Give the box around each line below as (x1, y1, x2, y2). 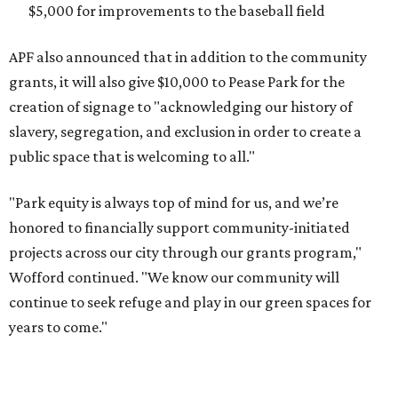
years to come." (9, 318, 107, 337)
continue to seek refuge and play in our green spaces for (9, 293, 371, 312)
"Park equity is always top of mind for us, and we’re (9, 194, 338, 212)
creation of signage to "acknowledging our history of (9, 98, 353, 116)
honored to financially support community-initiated (9, 219, 350, 237)
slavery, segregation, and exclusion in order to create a (9, 123, 362, 141)
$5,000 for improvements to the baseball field (28, 2, 325, 20)
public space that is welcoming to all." (9, 147, 255, 166)
